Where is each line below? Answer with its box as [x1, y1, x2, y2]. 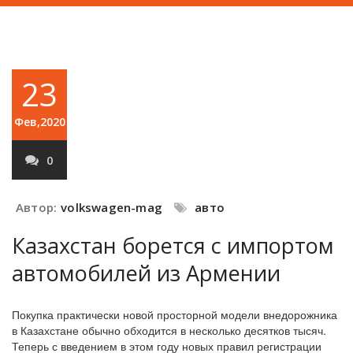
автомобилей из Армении [12, 258, 281, 288]
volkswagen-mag [61, 199, 163, 215]
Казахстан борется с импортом [12, 231, 334, 260]
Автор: [16, 199, 58, 215]
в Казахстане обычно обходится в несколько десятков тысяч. [12, 322, 326, 338]
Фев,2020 [13, 114, 65, 129]
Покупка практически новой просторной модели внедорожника [12, 307, 337, 322]
